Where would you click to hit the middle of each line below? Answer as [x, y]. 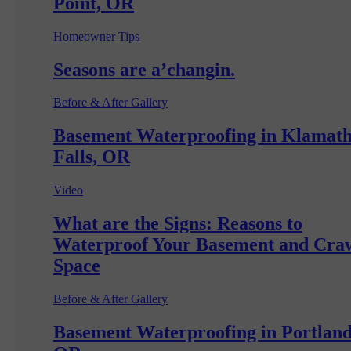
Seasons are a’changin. [144, 69]
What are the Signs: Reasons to [178, 224]
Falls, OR [92, 157]
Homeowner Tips [96, 36]
